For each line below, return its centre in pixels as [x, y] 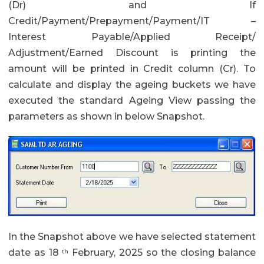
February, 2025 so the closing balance [162, 253]
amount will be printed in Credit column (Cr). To [132, 69]
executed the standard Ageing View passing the [132, 100]
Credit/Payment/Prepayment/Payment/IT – [132, 21]
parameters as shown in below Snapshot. [106, 116]
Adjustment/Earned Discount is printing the [132, 53]
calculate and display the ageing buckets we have [132, 85]
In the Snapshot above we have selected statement [132, 237]
